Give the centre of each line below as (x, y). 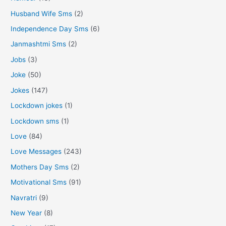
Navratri (24, 197)
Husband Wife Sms (42, 13)
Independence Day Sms (50, 29)
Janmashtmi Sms (39, 44)
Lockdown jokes (37, 106)
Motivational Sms (39, 182)
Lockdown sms (35, 121)
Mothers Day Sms (40, 167)
